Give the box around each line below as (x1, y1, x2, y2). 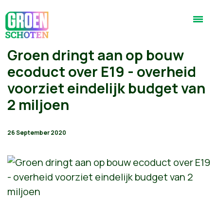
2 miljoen (7, 95, 69, 114)
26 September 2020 (7, 128, 66, 137)
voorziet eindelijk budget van (7, 78, 205, 98)
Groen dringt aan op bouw (7, 45, 184, 65)
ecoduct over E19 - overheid (7, 62, 196, 81)
